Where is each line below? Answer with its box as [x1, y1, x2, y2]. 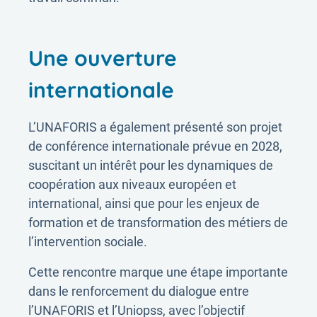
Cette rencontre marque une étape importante [28, 265, 288, 279]
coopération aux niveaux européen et [28, 177, 236, 192]
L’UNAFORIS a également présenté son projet [28, 120, 282, 134]
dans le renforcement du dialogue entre [28, 284, 249, 299]
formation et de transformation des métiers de [28, 215, 288, 230]
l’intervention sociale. [28, 234, 147, 249]
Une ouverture [28, 45, 177, 71]
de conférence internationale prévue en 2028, [28, 139, 282, 154]
